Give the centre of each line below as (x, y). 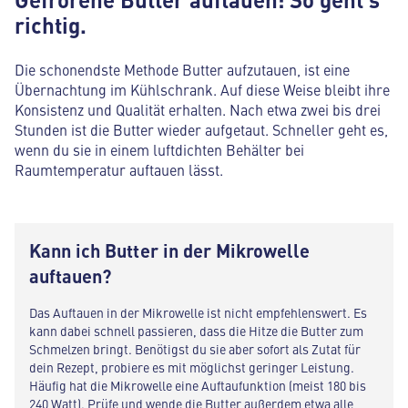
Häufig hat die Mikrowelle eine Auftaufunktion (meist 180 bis (198, 385)
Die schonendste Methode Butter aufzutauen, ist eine (182, 69)
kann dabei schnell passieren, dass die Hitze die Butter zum (196, 330)
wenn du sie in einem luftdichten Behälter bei (159, 149)
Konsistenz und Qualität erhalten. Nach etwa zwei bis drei (198, 109)
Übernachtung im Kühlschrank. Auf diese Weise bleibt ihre (202, 89)
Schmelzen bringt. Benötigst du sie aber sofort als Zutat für (195, 348)
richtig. (51, 24)
